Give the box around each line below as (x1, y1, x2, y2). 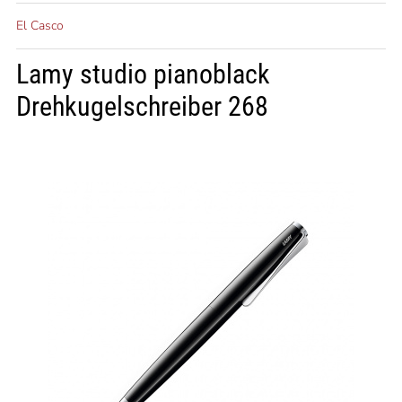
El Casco (15, 17, 64, 34)
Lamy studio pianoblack (15, 58, 270, 90)
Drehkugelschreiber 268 (15, 91, 268, 122)
